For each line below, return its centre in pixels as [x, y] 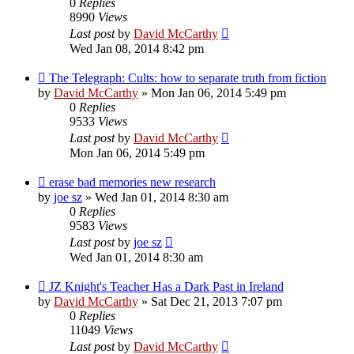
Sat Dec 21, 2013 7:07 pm [217, 301]
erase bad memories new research [132, 182]
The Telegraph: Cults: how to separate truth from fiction [188, 77]
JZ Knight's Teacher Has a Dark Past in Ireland [166, 286]
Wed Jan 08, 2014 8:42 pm [137, 48]
